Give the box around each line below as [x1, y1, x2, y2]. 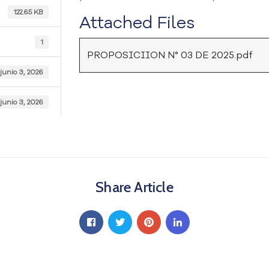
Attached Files [79, 11, 195, 35]
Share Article [95, 178, 174, 196]
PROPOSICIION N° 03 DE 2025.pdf [87, 49, 253, 62]
